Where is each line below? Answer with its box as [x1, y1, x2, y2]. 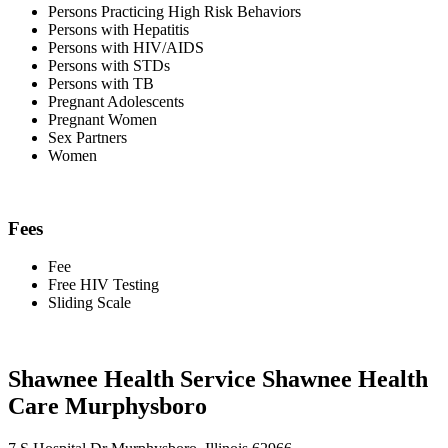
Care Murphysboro [8, 393, 207, 420]
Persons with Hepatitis [48, 20, 189, 38]
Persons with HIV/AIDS [48, 38, 204, 56]
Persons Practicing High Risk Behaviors [48, 2, 301, 20]
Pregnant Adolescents [48, 92, 184, 110]
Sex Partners [48, 128, 127, 146]
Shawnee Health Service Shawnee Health [8, 366, 428, 393]
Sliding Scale [48, 294, 131, 312]
